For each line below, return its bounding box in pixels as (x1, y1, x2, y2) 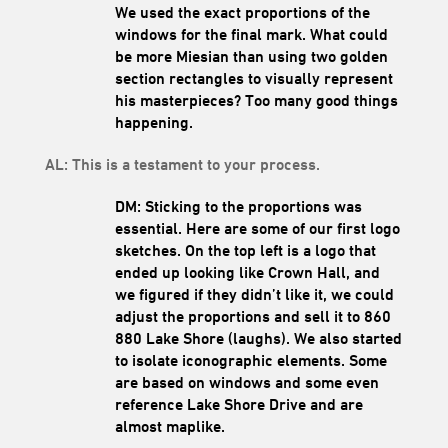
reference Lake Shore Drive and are (114, 395, 363, 415)
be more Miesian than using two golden (114, 47, 388, 67)
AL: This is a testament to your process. (44, 155, 320, 175)
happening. (114, 113, 193, 133)
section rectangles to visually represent (114, 69, 393, 89)
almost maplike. (114, 417, 225, 437)
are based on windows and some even (114, 373, 379, 393)
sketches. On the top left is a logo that (114, 241, 376, 261)
